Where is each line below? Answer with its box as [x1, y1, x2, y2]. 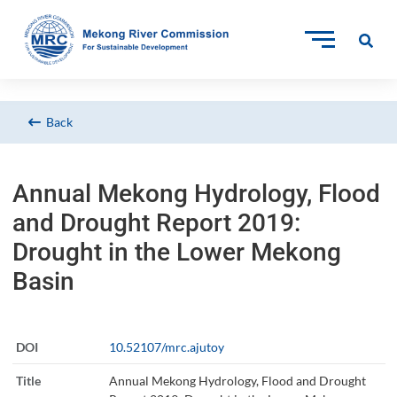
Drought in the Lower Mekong [12, 237, 341, 267]
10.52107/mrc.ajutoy [108, 339, 224, 354]
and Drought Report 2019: [12, 207, 300, 237]
